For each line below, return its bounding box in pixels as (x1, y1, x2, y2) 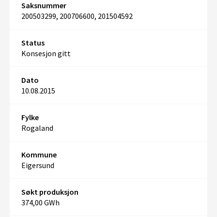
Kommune (21, 150, 57, 159)
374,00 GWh (21, 198, 60, 207)
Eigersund (21, 160, 54, 170)
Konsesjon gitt (21, 48, 71, 58)
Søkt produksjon (21, 187, 78, 197)
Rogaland (21, 123, 53, 133)
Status (21, 38, 45, 47)
